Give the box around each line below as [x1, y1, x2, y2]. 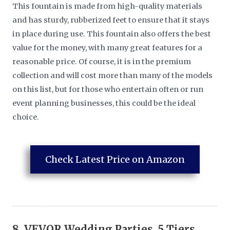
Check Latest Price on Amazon [45, 153, 185, 165]
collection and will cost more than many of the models [12, 70, 213, 80]
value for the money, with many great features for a [12, 43, 203, 52]
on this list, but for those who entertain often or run [12, 84, 204, 94]
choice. [12, 112, 40, 122]
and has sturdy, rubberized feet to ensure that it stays [12, 15, 210, 25]
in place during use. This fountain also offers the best [12, 29, 212, 39]
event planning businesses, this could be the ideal [12, 98, 196, 108]
